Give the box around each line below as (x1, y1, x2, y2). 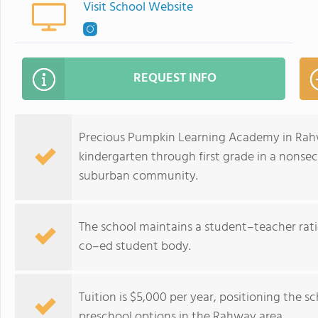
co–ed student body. (79, 236, 191, 257)
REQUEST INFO (133, 68, 216, 89)
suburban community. (79, 166, 198, 187)
